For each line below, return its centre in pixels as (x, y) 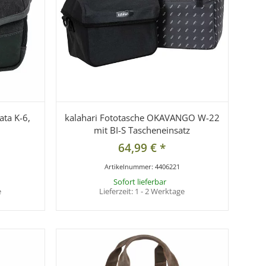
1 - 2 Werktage (160, 191)
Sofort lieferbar (140, 182)
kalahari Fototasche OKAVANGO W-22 (142, 118)
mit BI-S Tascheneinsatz (142, 130)
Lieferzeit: (117, 191)
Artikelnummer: (129, 167)
